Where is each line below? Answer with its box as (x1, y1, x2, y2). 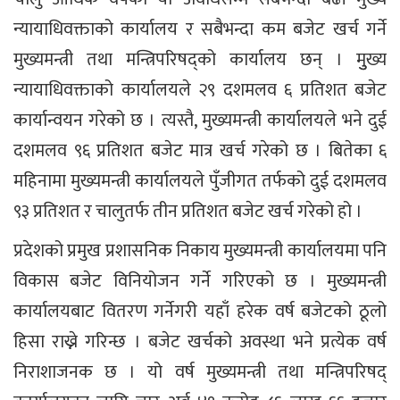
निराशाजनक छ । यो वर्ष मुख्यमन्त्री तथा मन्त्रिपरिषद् (13, 357, 387, 388)
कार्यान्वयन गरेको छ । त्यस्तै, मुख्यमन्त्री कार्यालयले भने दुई (13, 105, 387, 137)
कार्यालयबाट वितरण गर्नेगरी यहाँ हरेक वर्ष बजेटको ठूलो (13, 296, 387, 328)
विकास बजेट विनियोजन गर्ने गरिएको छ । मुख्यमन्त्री (13, 266, 387, 297)
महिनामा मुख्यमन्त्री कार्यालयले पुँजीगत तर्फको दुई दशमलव (13, 166, 387, 197)
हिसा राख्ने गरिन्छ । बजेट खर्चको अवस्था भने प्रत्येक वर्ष (13, 327, 387, 358)
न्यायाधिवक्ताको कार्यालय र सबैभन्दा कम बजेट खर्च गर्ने (13, 14, 387, 46)
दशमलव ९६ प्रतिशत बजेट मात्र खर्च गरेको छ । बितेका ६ (13, 136, 387, 167)
